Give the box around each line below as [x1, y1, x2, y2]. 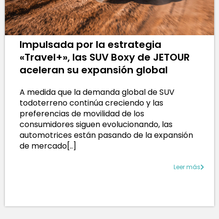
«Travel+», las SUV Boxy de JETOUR [20, 50, 190, 64]
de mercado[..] [20, 140, 76, 152]
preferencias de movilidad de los [20, 108, 144, 119]
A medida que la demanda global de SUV [20, 86, 175, 98]
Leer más [174, 162, 200, 171]
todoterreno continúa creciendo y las [20, 97, 163, 109]
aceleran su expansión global [20, 63, 168, 77]
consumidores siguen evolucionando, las [20, 118, 173, 130]
